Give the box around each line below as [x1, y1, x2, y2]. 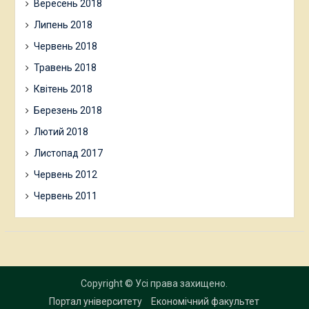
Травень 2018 [33, 61, 97, 73]
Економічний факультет [151, 295, 260, 307]
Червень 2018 [33, 40, 97, 52]
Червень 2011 [33, 190, 97, 201]
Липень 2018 [33, 19, 92, 30]
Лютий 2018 [33, 126, 88, 137]
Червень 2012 [33, 168, 97, 180]
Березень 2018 [33, 104, 102, 116]
